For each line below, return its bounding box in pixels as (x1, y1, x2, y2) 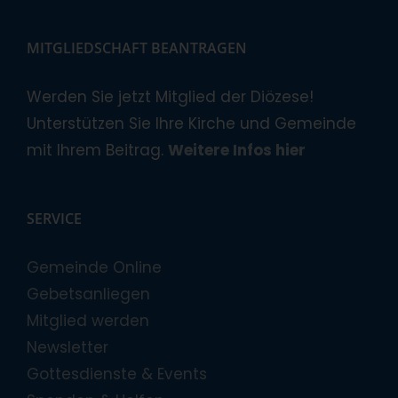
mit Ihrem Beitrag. (27, 139, 168, 161)
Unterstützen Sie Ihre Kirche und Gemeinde (27, 112, 356, 134)
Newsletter (27, 336, 108, 358)
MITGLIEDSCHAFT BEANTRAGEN (27, 37, 247, 58)
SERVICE (27, 208, 82, 228)
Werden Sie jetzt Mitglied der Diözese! (27, 85, 314, 107)
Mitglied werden (27, 309, 149, 331)
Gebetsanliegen (27, 283, 150, 305)
